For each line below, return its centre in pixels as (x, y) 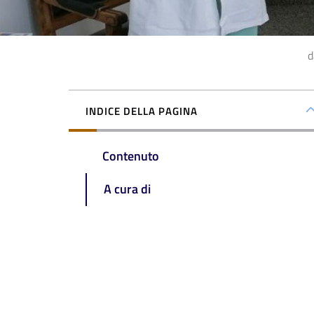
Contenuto (131, 156)
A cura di (127, 189)
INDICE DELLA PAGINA (142, 111)
